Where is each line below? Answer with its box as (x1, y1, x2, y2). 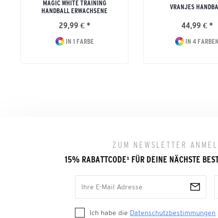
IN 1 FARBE (64, 37, 94, 45)
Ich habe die (90, 209, 130, 217)
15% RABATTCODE (64, 155, 127, 164)
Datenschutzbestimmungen (130, 209, 216, 217)
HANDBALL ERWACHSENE (41, 7, 108, 15)
